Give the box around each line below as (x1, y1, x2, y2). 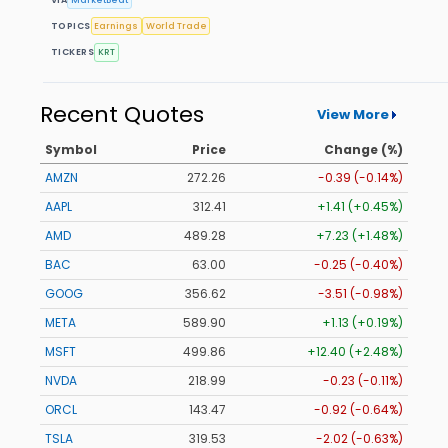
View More (316, 104, 389, 124)
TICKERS (51, 45, 95, 58)
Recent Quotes (40, 99, 204, 131)
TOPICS (51, 19, 91, 32)
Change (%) (324, 141, 403, 159)
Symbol (45, 141, 97, 159)
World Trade (145, 19, 207, 32)
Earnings (94, 19, 139, 32)
